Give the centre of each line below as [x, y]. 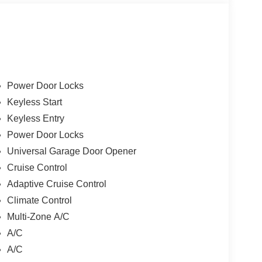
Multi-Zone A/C [38, 217]
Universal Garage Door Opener [71, 151]
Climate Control [39, 201]
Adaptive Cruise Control [56, 184]
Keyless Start [34, 102]
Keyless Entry [35, 119]
